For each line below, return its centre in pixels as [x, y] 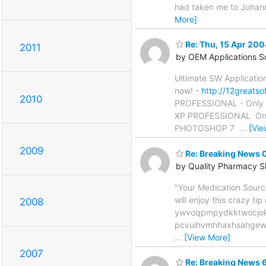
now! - [188, 91]
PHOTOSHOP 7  [207, 128]
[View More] [207, 237]
